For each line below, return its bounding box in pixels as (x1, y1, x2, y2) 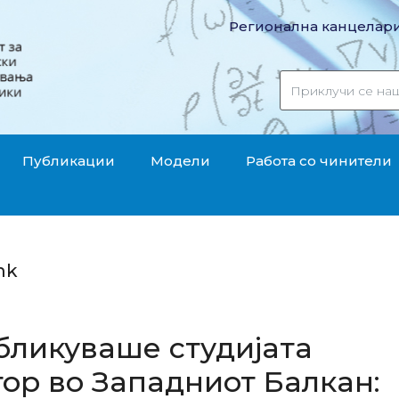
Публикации (22, 152, 115, 170)
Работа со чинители (246, 152, 392, 170)
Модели (151, 152, 210, 170)
